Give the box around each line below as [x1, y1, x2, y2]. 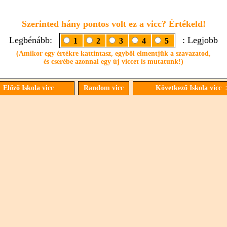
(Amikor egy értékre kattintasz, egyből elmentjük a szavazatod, [16, 50, 211, 57]
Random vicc [83, 84, 124, 92]
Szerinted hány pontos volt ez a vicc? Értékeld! [21, 19, 206, 29]
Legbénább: [9, 35, 57, 45]
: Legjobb [177, 35, 218, 45]
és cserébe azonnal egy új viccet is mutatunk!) [44, 58, 183, 65]
